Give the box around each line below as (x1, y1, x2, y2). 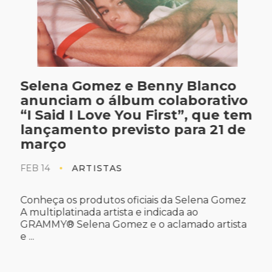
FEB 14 (19, 163, 49, 174)
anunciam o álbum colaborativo (19, 92, 246, 109)
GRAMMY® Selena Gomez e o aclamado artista (19, 219, 245, 231)
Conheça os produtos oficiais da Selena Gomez (19, 194, 245, 206)
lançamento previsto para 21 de (19, 121, 244, 138)
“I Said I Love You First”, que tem (19, 107, 251, 124)
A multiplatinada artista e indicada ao (19, 206, 197, 219)
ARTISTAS (70, 163, 121, 174)
